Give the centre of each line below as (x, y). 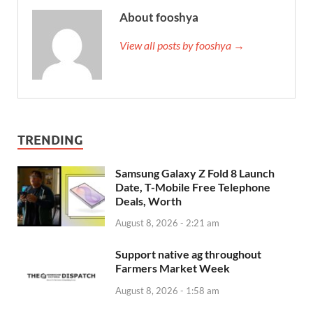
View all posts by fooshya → (182, 45)
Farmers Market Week (173, 268)
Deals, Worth (148, 201)
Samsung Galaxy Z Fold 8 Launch (195, 173)
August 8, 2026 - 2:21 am (167, 223)
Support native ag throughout (188, 254)
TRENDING (50, 140)
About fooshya (159, 17)
